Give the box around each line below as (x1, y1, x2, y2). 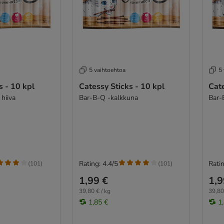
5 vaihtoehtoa (88, 65, 125, 74)
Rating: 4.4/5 (78, 158, 118, 168)
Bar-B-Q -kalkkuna (78, 92, 138, 102)
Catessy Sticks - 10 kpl (78, 80, 164, 92)
